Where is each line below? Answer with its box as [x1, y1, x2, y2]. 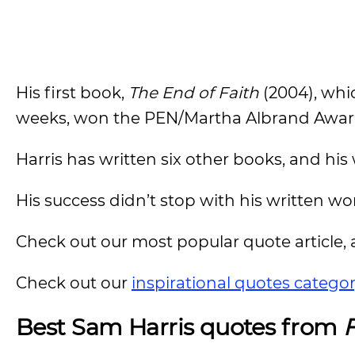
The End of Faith [128, 83, 259, 102]
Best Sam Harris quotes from [16, 313, 343, 341]
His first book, [16, 83, 128, 102]
